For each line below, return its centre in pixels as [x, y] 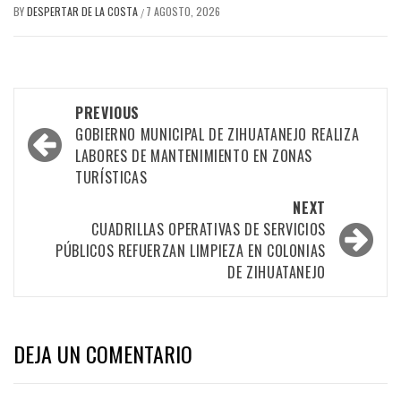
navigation [74, 141]
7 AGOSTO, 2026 [183, 11]
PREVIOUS [108, 112]
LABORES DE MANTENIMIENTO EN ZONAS [194, 155]
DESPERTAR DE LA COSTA [84, 11]
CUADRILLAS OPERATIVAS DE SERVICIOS [209, 229]
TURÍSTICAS [111, 177]
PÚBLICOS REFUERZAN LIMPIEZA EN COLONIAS [191, 250]
